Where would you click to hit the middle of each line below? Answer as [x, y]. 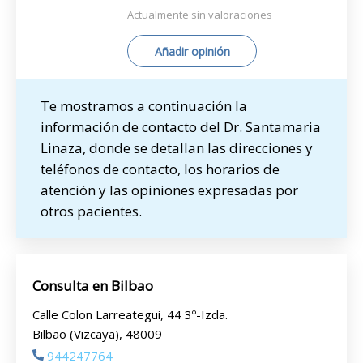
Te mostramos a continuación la [144, 106]
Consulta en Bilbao [93, 286]
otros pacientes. [91, 211]
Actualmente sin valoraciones [200, 15]
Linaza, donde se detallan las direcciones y [177, 148]
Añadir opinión [192, 51]
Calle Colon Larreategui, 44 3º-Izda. [130, 314]
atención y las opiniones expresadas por [169, 190]
